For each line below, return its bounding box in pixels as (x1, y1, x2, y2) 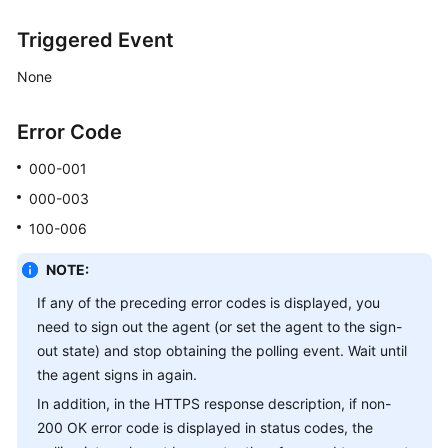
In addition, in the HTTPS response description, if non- (37, 395, 391, 413)
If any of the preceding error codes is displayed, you (37, 294, 380, 312)
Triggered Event (17, 28, 174, 53)
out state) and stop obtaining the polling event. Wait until (37, 342, 407, 360)
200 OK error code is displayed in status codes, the (37, 419, 373, 437)
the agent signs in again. (37, 366, 197, 384)
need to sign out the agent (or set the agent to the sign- (37, 318, 402, 336)
